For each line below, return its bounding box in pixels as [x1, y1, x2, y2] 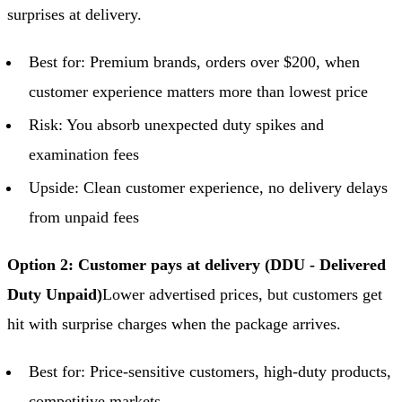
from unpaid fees [29, 207, 139, 226]
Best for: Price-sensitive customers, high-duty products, [29, 362, 391, 380]
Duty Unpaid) [7, 284, 102, 303]
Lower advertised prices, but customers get [102, 284, 382, 303]
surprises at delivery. [7, 4, 142, 23]
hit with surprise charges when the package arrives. [7, 314, 341, 333]
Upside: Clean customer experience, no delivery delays [29, 178, 388, 197]
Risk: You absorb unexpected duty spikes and [29, 115, 324, 134]
